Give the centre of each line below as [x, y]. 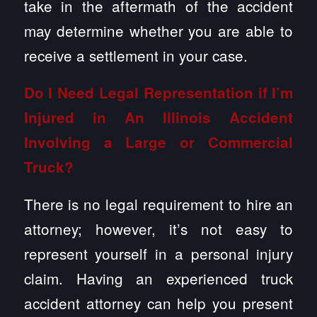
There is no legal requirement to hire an [158, 203]
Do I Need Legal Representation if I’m [158, 93]
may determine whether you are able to [158, 30]
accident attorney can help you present [158, 302]
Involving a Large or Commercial [158, 142]
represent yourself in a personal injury [158, 253]
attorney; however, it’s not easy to [158, 228]
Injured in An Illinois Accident [158, 117]
